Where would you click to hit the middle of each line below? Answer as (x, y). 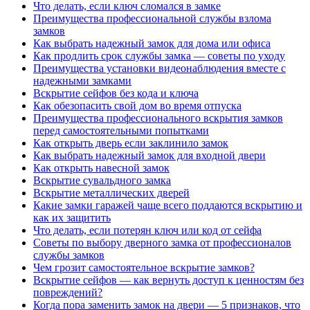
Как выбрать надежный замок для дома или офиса (152, 43)
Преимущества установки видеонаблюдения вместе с (159, 68)
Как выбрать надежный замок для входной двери (149, 155)
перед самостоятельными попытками (121, 130)
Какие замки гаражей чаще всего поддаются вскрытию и (168, 205)
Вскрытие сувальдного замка (102, 180)
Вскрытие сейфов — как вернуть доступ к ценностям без (168, 280)
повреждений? (68, 292)
